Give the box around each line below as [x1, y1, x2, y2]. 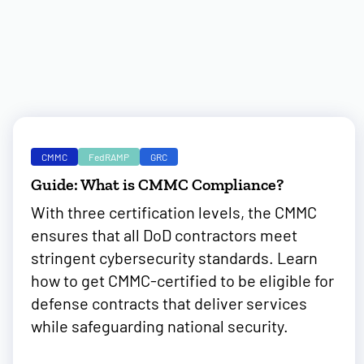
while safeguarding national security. [31, 316, 288, 336]
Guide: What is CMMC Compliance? [31, 175, 284, 194]
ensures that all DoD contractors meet [31, 225, 297, 245]
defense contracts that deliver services [31, 293, 307, 313]
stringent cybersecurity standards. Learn [31, 248, 318, 267]
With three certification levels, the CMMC [31, 202, 317, 222]
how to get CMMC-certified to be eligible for [31, 271, 334, 290]
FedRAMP [89, 151, 129, 162]
